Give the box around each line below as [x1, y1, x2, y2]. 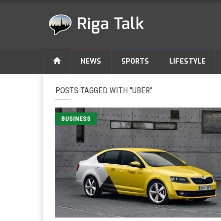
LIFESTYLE [169, 57, 206, 66]
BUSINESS [61, 115, 91, 122]
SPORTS [121, 57, 149, 66]
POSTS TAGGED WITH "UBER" [55, 85, 152, 95]
